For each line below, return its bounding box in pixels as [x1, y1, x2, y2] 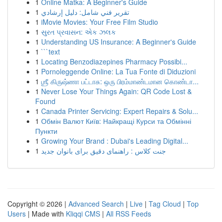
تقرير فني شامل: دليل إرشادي [41, 7, 129, 17]
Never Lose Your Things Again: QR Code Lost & [41, 86, 192, 96]
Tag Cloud [149, 199, 181, 209]
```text [41, 47, 60, 56]
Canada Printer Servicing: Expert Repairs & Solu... [41, 106, 198, 116]
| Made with [26, 209, 66, 219]
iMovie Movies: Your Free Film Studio [41, 17, 158, 27]
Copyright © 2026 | [7, 199, 68, 209]
